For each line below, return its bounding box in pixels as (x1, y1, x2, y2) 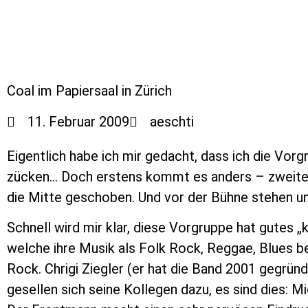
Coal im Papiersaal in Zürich (7, 82, 172, 99)
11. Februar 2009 (27, 113, 129, 130)
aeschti (150, 113, 194, 130)
